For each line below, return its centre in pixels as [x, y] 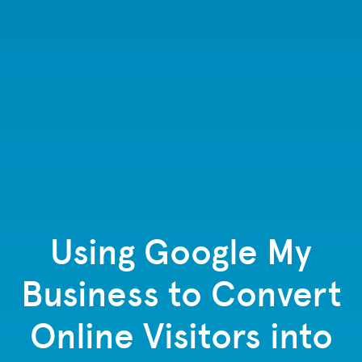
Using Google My [181, 252]
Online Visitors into [181, 336]
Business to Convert [181, 294]
